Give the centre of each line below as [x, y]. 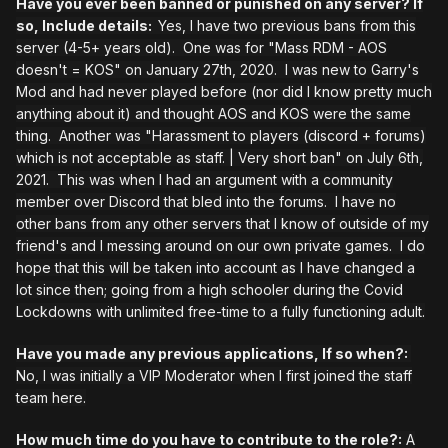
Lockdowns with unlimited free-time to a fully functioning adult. [220, 312]
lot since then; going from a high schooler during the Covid [209, 290]
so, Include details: [87, 26]
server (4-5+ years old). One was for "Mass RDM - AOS [201, 48]
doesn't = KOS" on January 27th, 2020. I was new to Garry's [217, 70]
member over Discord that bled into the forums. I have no [206, 202]
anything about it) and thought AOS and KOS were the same [213, 114]
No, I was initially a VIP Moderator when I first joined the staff [214, 376]
